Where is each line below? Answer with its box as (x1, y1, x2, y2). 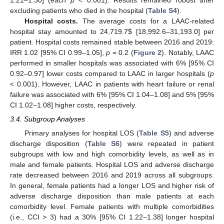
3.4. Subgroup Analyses (10, 114, 85, 123)
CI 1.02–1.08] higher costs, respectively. (10, 100, 136, 109)
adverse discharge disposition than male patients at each (10, 191, 214, 200)
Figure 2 (133, 48, 162, 56)
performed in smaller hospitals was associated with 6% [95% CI (10, 58, 214, 67)
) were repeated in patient (119, 139, 214, 147)
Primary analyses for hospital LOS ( (24, 128, 139, 137)
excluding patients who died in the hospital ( (10, 6, 148, 14)
